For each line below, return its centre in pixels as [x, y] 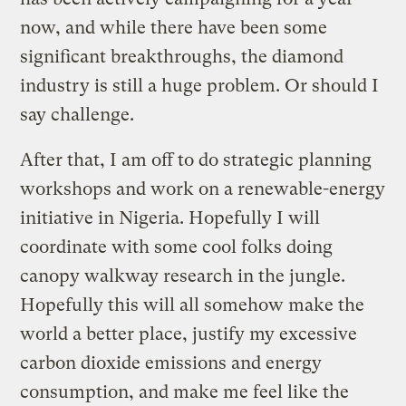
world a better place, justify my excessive [189, 333]
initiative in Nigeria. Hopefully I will [170, 217]
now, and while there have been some [174, 27]
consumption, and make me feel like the [185, 391]
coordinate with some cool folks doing [177, 246]
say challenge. [77, 114]
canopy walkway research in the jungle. [183, 275]
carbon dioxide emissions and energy [171, 362]
